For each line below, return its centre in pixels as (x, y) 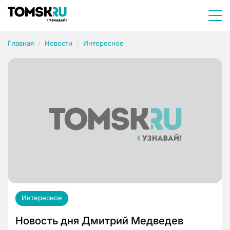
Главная (21, 43)
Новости (59, 43)
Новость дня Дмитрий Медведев (99, 221)
